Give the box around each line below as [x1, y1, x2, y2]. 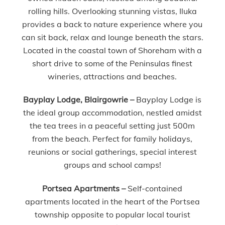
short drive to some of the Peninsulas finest [32, 58, 193, 68]
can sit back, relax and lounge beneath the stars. [21, 32, 203, 42]
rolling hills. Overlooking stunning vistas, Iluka [28, 6, 197, 16]
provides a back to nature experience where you [22, 19, 203, 29]
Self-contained [128, 183, 183, 194]
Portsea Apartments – [42, 183, 128, 194]
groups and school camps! [63, 160, 161, 170]
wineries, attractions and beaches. [48, 71, 177, 81]
